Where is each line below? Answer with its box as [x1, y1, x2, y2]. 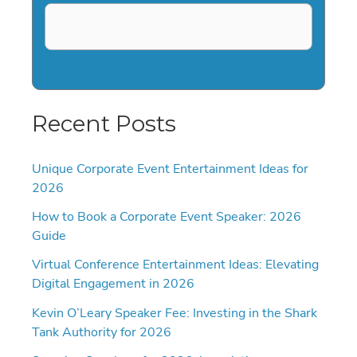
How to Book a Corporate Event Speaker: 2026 [32, 207, 301, 226]
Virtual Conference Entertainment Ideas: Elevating [32, 255, 319, 274]
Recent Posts [32, 109, 176, 137]
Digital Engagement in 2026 [32, 274, 194, 293]
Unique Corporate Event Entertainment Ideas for [32, 159, 308, 178]
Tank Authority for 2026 [32, 322, 171, 341]
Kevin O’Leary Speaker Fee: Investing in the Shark [32, 303, 317, 322]
